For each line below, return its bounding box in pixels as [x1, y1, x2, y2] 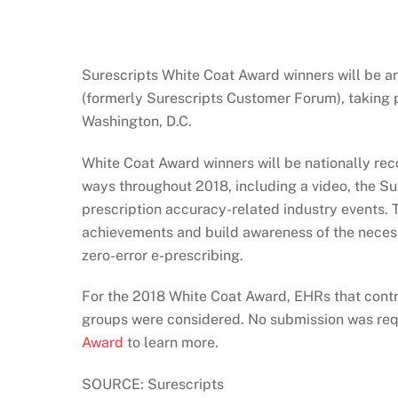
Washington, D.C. [82, 112, 192, 130]
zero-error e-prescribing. [82, 246, 243, 264]
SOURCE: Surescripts [82, 376, 224, 394]
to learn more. [123, 334, 219, 352]
